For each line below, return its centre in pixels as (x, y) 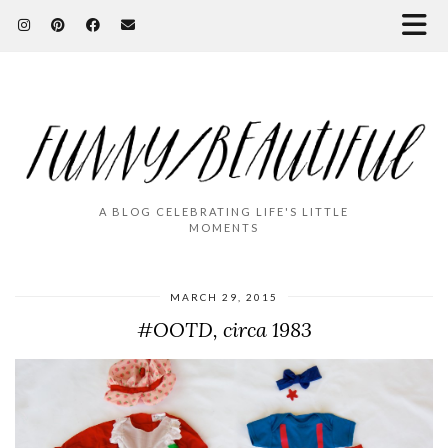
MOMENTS (224, 227)
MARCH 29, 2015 (224, 296)
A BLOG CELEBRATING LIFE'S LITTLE (224, 211)
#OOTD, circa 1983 (224, 329)
